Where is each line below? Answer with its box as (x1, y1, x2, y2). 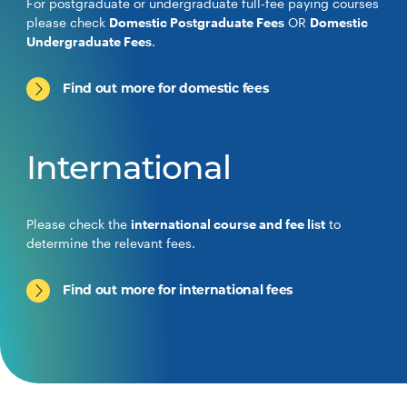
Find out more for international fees (63, 283, 293, 298)
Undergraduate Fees (26, 34, 153, 49)
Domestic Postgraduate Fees (109, 15, 285, 30)
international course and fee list (131, 216, 326, 232)
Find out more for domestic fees (63, 82, 269, 96)
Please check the (26, 216, 132, 232)
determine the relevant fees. (26, 235, 196, 251)
